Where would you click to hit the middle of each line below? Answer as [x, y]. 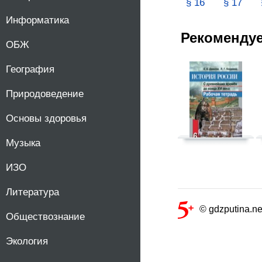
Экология [27, 241]
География [30, 69]
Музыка [23, 143]
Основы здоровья [46, 118]
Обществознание [45, 217]
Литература [32, 192]
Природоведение [45, 94]
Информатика [37, 20]
